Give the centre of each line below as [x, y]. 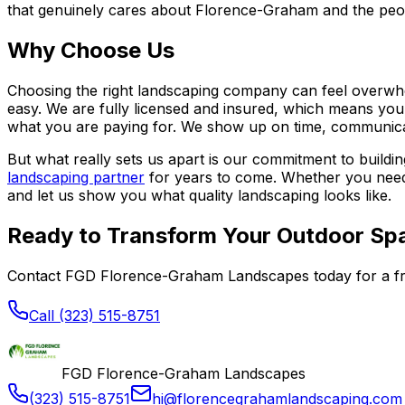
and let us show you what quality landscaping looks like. [199, 195]
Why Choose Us [91, 50]
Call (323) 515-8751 [94, 315]
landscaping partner [76, 177]
